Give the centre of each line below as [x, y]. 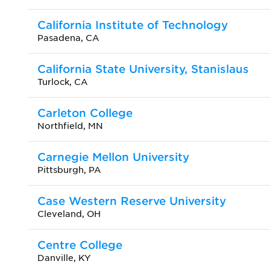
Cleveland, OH [69, 214]
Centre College [80, 245]
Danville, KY [64, 258]
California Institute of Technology [133, 25]
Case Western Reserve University [132, 201]
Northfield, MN [70, 126]
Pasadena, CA [68, 38]
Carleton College [85, 113]
